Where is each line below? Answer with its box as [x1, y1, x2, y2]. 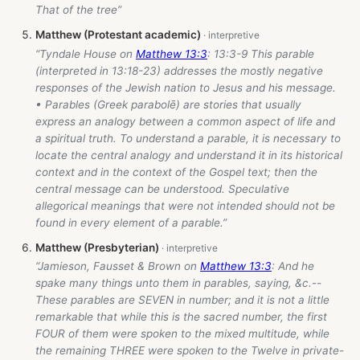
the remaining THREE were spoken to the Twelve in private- [35, 344, 344, 358]
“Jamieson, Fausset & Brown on [35, 260, 200, 273]
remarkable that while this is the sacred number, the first [35, 310, 327, 324]
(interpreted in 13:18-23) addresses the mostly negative [35, 63, 323, 77]
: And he [272, 260, 314, 273]
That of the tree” [35, 2, 121, 16]
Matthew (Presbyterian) [35, 240, 159, 254]
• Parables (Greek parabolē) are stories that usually [35, 97, 301, 111]
